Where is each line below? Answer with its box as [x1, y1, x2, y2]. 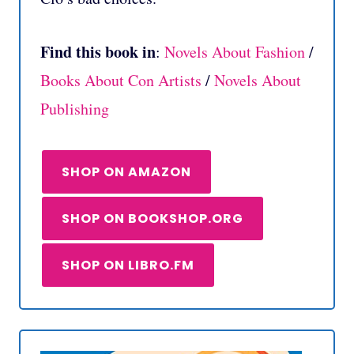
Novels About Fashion [164, 40, 305, 62]
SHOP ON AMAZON [62, 162, 191, 181]
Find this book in [40, 40, 156, 63]
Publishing [40, 97, 109, 119]
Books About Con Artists [40, 69, 201, 91]
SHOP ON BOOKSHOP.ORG [62, 209, 243, 228]
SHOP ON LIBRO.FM [62, 255, 194, 274]
